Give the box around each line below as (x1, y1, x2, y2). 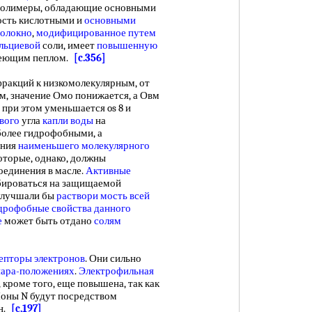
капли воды (42, 114, 93, 127)
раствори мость (56, 189, 127, 202)
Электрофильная (79, 265, 154, 277)
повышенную (97, 39, 157, 52)
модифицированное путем (36, 26, 156, 39)
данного (94, 202, 131, 214)
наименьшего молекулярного (18, 139, 150, 152)
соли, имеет (40, 39, 97, 52)
